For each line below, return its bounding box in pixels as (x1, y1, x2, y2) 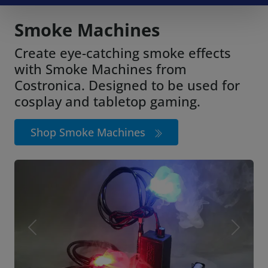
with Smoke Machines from (14, 60, 187, 78)
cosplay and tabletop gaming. (14, 93, 200, 110)
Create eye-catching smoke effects (14, 44, 231, 62)
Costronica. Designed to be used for (14, 77, 240, 94)
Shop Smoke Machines (30, 125, 148, 139)
